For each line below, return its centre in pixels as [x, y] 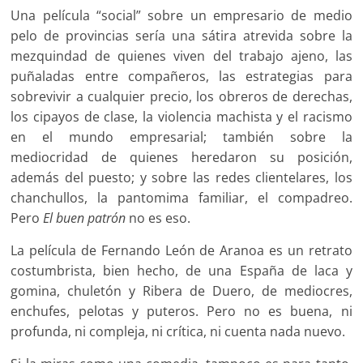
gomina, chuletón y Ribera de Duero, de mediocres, [181, 291]
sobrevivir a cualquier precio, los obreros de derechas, [181, 97]
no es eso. [158, 218]
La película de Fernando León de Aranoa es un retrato [181, 251]
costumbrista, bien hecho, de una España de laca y [181, 271]
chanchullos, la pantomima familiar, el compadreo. [181, 198]
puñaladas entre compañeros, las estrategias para [181, 77]
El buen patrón [85, 218]
